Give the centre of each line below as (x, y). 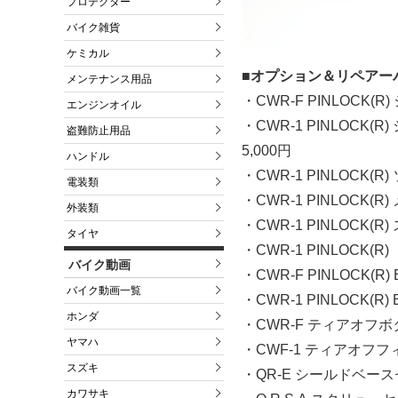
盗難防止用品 (99, 131)
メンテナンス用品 (109, 80)
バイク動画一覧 (104, 291)
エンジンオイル (104, 105)
